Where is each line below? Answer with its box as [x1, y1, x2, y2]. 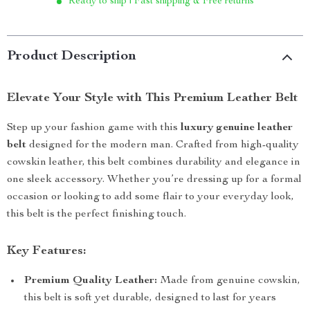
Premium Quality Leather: [24, 275, 157, 286]
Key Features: [7, 245, 86, 257]
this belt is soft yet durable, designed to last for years [24, 293, 276, 304]
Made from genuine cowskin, [157, 275, 300, 286]
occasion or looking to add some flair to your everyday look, [7, 192, 294, 203]
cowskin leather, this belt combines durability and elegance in [7, 157, 300, 168]
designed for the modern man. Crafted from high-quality [26, 140, 299, 151]
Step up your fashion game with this [7, 122, 181, 134]
